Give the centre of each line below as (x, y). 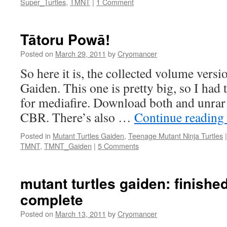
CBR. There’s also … (77, 117)
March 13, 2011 (81, 214)
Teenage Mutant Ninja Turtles (176, 136)
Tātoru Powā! (65, 39)
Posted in (35, 136)
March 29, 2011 (81, 53)
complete (52, 199)
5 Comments (118, 146)
